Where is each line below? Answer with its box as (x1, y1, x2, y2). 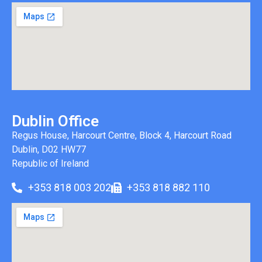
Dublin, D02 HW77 (12, 144, 86, 156)
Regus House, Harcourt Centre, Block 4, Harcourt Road (12, 130, 232, 142)
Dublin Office (12, 112, 99, 130)
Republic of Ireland (12, 158, 89, 170)
